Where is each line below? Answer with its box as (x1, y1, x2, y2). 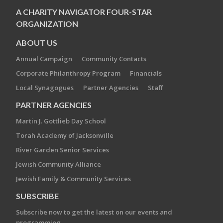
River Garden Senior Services (16, 145, 109, 154)
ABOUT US (16, 38, 57, 47)
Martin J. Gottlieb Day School (16, 116, 106, 125)
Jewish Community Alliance (16, 160, 101, 169)
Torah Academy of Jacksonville (16, 131, 113, 140)
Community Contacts (82, 54, 146, 63)
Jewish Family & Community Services (16, 174, 131, 183)
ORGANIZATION (16, 19, 78, 28)
